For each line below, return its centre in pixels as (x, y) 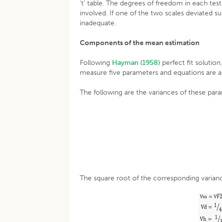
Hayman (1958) (136, 63)
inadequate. (98, 23)
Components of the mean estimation (140, 43)
